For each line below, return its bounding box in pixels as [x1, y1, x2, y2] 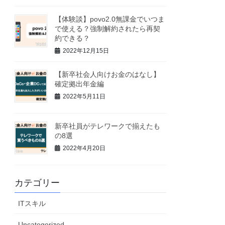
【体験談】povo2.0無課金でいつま [55, 15, 165, 23]
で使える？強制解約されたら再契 [55, 24, 161, 33]
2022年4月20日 [63, 144, 106, 152]
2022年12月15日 [63, 47, 109, 54]
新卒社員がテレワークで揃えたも [55, 122, 161, 131]
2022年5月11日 [63, 92, 106, 100]
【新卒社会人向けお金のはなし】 [55, 70, 161, 79]
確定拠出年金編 [55, 80, 104, 88]
